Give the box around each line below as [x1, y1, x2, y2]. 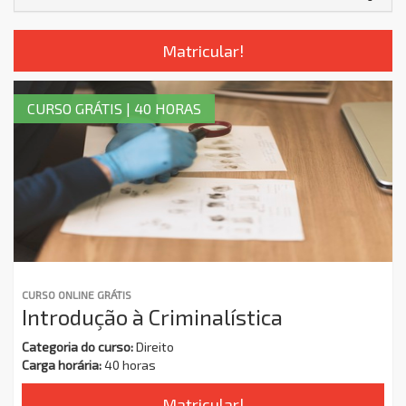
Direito [133, 338, 174, 354]
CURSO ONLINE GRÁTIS [22, 287, 131, 301]
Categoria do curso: [22, 338, 133, 354]
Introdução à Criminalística [22, 303, 283, 330]
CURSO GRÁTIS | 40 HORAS [27, 99, 201, 117]
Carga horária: [22, 356, 101, 372]
